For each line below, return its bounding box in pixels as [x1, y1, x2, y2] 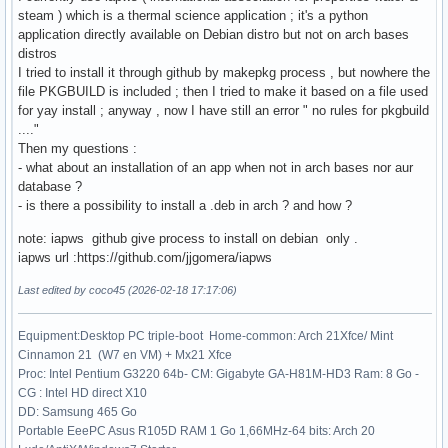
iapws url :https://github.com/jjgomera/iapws [18, 249, 272, 265]
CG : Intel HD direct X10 [18, 385, 147, 400]
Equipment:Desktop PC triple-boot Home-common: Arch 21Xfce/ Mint [18, 328, 393, 343]
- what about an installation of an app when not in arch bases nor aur [18, 159, 413, 175]
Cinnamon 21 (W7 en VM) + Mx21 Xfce [18, 347, 232, 362]
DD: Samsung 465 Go [18, 404, 137, 419]
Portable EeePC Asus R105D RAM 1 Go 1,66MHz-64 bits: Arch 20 [18, 423, 375, 438]
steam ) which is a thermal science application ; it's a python [18, 7, 368, 23]
